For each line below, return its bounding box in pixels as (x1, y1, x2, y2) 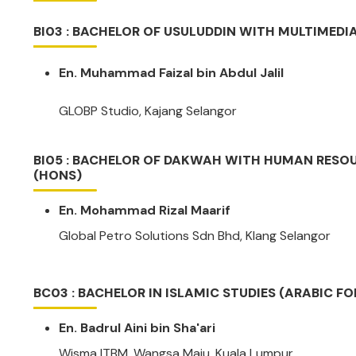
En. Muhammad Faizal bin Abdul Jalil (59, 64, 284, 81)
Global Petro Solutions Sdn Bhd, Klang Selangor (59, 227, 331, 244)
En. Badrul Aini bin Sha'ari (59, 319, 215, 336)
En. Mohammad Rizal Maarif (59, 202, 230, 219)
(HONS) (33, 167, 82, 184)
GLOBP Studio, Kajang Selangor (59, 103, 237, 119)
